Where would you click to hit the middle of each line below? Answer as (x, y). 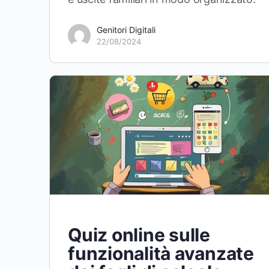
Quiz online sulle (139, 235)
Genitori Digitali (126, 29)
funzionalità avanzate (161, 254)
